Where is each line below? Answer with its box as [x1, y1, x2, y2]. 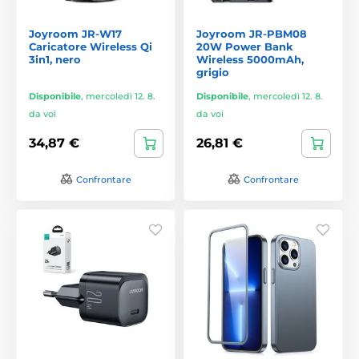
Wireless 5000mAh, [196, 52, 304, 66]
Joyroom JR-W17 [29, 26, 122, 40]
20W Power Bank [196, 39, 293, 53]
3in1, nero [29, 52, 81, 66]
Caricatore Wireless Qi [29, 39, 152, 53]
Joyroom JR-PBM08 [196, 26, 307, 40]
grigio [196, 65, 229, 79]
